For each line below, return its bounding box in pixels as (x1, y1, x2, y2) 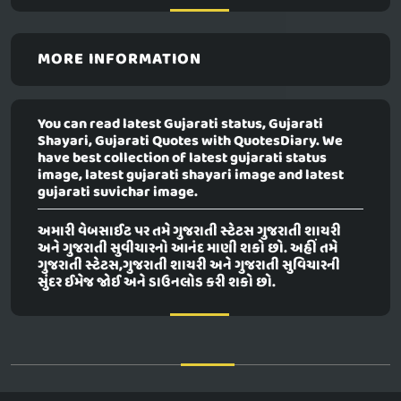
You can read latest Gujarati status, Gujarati (38, 113, 323, 137)
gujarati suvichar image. (38, 181, 198, 205)
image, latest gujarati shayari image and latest (38, 164, 344, 188)
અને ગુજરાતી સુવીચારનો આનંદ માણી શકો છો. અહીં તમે (38, 237, 337, 261)
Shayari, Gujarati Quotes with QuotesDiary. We (38, 130, 343, 154)
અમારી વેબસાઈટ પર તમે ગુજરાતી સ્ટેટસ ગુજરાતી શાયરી (38, 220, 341, 244)
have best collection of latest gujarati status (38, 147, 327, 171)
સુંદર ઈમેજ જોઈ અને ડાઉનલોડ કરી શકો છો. (38, 271, 276, 295)
